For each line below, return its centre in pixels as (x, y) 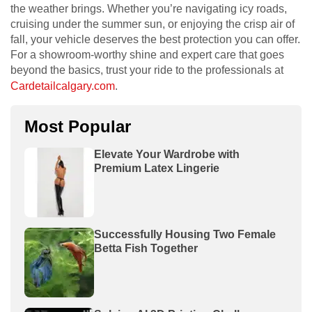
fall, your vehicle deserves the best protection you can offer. (155, 39)
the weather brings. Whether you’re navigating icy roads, (149, 8)
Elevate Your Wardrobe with (167, 154)
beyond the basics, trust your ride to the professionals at (147, 70)
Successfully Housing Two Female (185, 234)
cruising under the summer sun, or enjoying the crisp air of (153, 24)
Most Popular (78, 126)
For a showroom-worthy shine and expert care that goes (147, 54)
